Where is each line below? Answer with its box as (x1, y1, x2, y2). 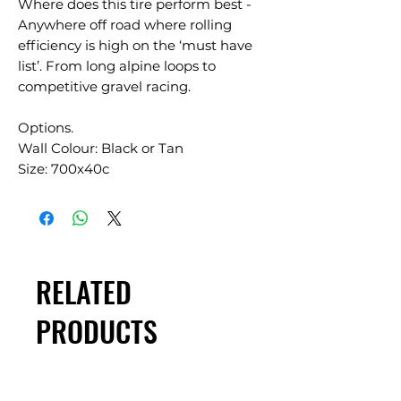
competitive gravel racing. (18, 78, 191, 95)
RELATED (36, 270, 132, 312)
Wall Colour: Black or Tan (18, 140, 183, 157)
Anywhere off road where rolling (18, 16, 232, 33)
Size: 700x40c (18, 160, 109, 177)
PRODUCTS (36, 310, 158, 352)
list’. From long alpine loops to (18, 57, 216, 74)
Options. (18, 119, 73, 136)
